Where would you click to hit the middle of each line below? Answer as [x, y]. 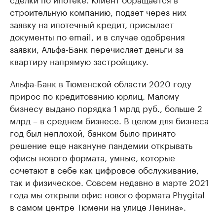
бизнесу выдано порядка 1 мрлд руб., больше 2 [106, 108]
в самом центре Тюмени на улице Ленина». [98, 206]
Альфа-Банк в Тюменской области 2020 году [101, 83]
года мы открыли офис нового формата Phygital [107, 194]
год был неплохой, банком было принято [93, 132]
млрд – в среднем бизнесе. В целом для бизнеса [109, 120]
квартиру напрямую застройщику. [79, 61]
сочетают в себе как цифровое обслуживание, [104, 169]
